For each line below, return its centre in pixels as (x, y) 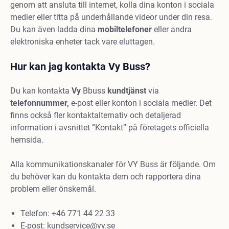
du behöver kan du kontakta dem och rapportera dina (106, 177)
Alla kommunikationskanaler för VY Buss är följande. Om (113, 164)
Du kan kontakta (41, 91)
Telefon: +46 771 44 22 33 (68, 213)
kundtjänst (127, 91)
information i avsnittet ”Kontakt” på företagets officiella (110, 128)
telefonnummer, (40, 103)
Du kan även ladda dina (54, 29)
